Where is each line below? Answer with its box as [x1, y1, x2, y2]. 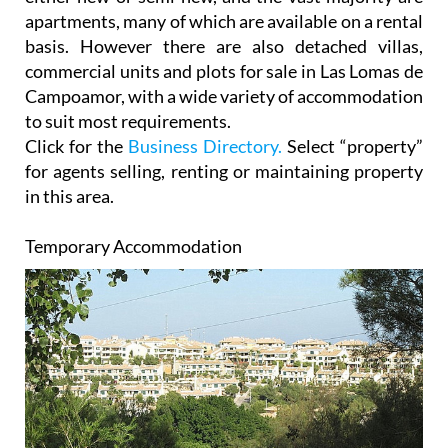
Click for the [25, 135, 128, 157]
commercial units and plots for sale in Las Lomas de [25, 60, 423, 82]
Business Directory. [128, 135, 282, 157]
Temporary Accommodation [25, 235, 242, 257]
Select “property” [282, 135, 423, 157]
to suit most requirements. [25, 110, 231, 132]
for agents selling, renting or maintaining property [25, 160, 423, 182]
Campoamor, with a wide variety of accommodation [25, 85, 423, 107]
